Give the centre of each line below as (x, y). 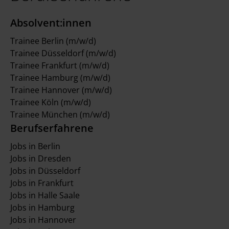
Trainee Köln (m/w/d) (51, 102)
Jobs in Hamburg (42, 208)
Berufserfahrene (52, 128)
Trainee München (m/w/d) (60, 114)
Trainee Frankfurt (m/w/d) (60, 65)
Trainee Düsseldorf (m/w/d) (63, 53)
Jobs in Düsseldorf (45, 171)
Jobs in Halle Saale (45, 195)
